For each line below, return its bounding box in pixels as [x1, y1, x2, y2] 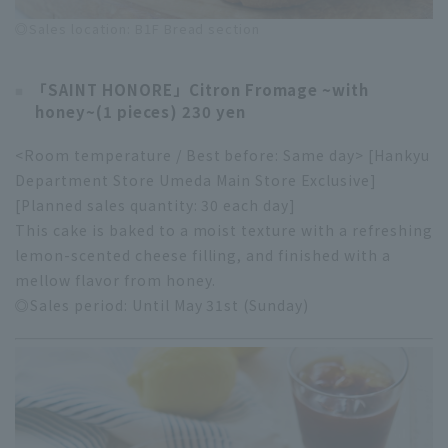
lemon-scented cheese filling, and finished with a [15, 244, 392, 265]
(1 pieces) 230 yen [95, 100, 246, 122]
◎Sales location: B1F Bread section [15, 18, 261, 38]
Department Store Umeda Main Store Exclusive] [15, 169, 378, 190]
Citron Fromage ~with [188, 78, 370, 100]
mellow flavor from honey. [15, 269, 216, 290]
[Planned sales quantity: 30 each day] [15, 194, 297, 215]
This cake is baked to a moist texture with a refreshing [15, 219, 433, 240]
